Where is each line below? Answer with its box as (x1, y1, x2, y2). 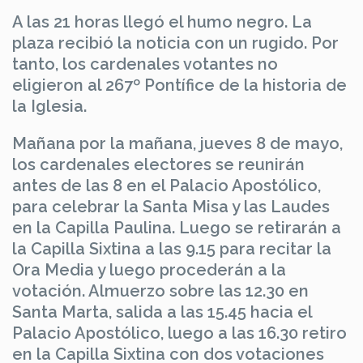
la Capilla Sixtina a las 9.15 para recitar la (12, 238, 331, 258)
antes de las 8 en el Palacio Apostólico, (12, 175, 321, 195)
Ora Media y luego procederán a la (12, 259, 286, 280)
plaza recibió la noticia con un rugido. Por (12, 32, 339, 53)
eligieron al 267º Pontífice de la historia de (12, 75, 347, 95)
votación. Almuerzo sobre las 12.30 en (12, 280, 309, 301)
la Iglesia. (12, 96, 87, 116)
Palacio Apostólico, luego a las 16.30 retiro (12, 322, 347, 343)
